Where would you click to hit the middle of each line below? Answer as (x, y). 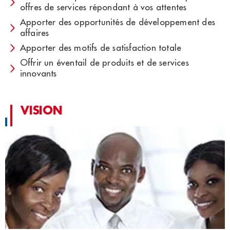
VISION (42, 110)
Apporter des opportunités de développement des (117, 22)
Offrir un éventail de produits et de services (104, 63)
